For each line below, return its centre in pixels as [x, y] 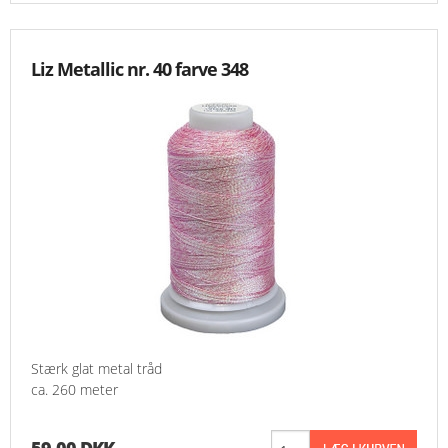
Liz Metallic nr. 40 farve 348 [139, 69]
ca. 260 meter [74, 390]
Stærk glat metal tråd [96, 369]
